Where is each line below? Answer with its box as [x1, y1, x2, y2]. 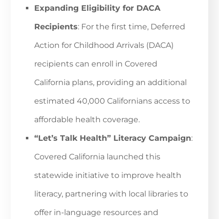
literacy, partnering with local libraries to [34, 189, 188, 199]
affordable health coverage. [34, 115, 140, 125]
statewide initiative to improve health [34, 171, 181, 180]
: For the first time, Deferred [78, 22, 185, 32]
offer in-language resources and [34, 208, 158, 218]
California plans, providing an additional [34, 78, 187, 88]
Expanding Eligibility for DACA [34, 3, 160, 13]
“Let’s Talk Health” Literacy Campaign [34, 133, 191, 143]
